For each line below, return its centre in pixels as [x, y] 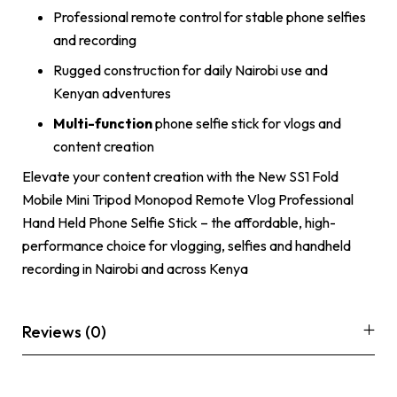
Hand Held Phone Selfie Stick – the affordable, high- [179, 222]
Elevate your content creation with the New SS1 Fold [180, 176]
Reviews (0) [64, 331]
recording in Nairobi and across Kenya [135, 268]
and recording [95, 39]
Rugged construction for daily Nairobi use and [191, 70]
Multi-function [103, 123]
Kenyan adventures [112, 93]
